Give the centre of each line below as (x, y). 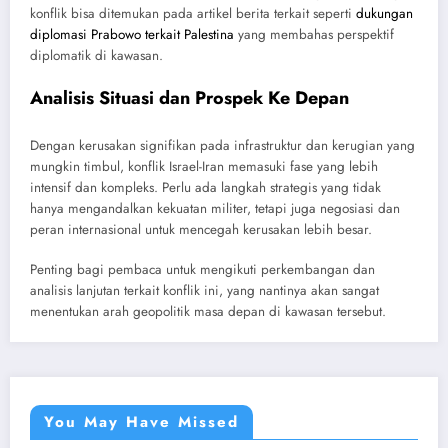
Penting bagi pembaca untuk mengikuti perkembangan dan (202, 269)
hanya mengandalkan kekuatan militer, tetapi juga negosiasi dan (215, 208)
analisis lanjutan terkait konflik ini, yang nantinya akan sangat (204, 290)
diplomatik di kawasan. (96, 55)
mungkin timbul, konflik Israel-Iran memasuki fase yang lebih (204, 166)
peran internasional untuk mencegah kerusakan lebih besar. (201, 229)
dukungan (384, 13)
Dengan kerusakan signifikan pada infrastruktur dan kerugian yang (222, 145)
